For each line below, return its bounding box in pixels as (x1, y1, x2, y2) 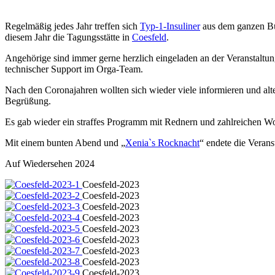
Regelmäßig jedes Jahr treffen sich (5, 20, 140, 31)
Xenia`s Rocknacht (125, 137, 199, 148)
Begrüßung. (5, 95, 51, 106)
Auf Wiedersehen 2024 (5, 158, 95, 169)
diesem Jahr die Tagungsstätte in (5, 31, 132, 42)
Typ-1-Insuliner (140, 20, 200, 31)
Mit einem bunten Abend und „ (5, 137, 125, 148)
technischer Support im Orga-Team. (5, 63, 143, 74)
